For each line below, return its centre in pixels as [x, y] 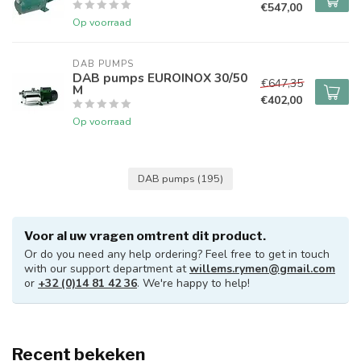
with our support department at [107, 269]
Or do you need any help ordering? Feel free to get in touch [177, 254]
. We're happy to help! [193, 283]
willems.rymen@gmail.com [262, 269]
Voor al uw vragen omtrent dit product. [145, 236]
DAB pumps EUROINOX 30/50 [160, 78]
